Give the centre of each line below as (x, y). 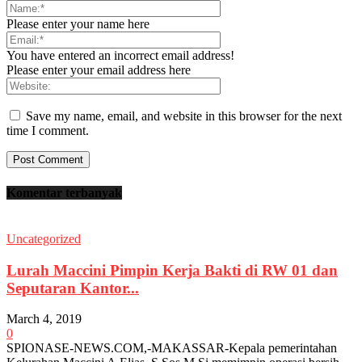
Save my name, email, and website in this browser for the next (184, 116)
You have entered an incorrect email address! (120, 56)
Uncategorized (44, 238)
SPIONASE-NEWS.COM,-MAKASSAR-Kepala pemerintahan (172, 348)
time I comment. (48, 131)
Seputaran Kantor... (73, 288)
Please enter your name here (78, 24)
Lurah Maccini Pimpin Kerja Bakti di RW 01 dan (172, 270)
